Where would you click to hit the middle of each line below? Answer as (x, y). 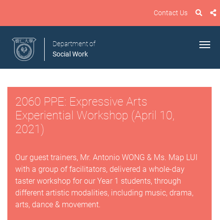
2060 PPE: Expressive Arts (81, 102)
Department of (74, 44)
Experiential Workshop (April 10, (95, 115)
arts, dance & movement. (58, 205)
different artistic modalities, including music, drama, (104, 193)
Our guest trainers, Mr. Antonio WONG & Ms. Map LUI (106, 157)
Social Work (70, 54)
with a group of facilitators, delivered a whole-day (100, 169)
